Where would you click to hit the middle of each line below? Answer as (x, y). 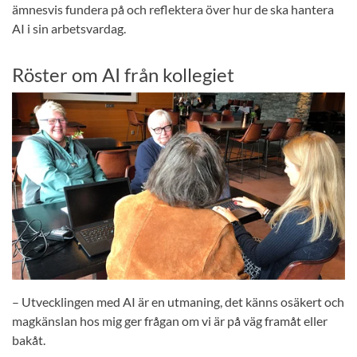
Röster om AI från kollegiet (123, 75)
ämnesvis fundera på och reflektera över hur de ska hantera (173, 10)
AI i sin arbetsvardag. (69, 29)
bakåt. (29, 340)
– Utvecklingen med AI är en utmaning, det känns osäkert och (178, 302)
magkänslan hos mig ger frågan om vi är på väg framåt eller (170, 321)
